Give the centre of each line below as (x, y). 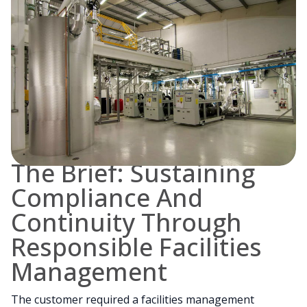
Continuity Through (126, 223)
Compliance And (107, 198)
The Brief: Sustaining (133, 173)
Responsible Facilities (136, 247)
